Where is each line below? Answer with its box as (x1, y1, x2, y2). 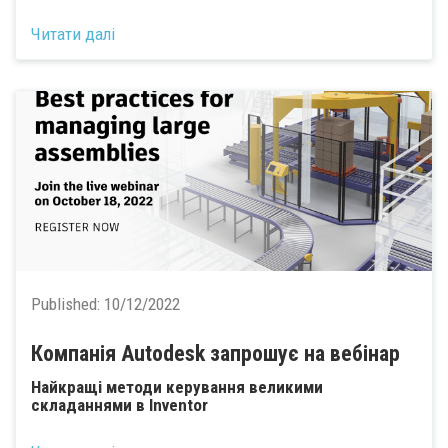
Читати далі (31, 23, 115, 44)
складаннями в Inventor (31, 395, 208, 415)
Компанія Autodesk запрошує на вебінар (31, 340, 400, 366)
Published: (31, 293, 104, 314)
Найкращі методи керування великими (31, 377, 323, 397)
